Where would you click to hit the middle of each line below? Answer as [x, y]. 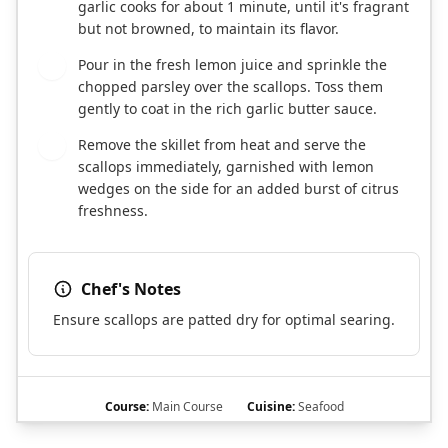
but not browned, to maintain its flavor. [208, 29]
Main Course [185, 407]
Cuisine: [270, 407]
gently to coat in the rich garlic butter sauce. [227, 109]
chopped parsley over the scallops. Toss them [230, 87]
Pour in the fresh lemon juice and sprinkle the [232, 65]
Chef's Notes [131, 289]
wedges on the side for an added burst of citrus [238, 189]
